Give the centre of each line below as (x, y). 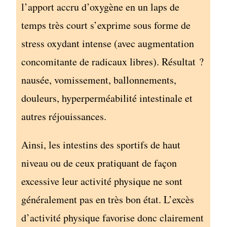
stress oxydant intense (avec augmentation (108, 43)
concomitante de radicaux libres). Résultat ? (113, 61)
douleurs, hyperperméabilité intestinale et (107, 98)
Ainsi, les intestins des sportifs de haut (101, 144)
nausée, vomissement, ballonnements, (99, 80)
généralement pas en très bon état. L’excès (108, 199)
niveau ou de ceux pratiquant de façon (99, 163)
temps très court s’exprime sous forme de (106, 25)
